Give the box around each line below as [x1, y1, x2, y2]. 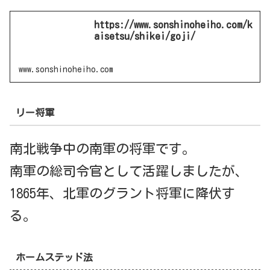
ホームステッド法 [15, 253, 93, 263]
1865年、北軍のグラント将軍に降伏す [10, 186, 235, 200]
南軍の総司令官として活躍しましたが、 [10, 164, 248, 178]
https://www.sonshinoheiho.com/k [94, 19, 253, 30]
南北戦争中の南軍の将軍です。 [10, 142, 195, 155]
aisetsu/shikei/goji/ [94, 31, 196, 42]
